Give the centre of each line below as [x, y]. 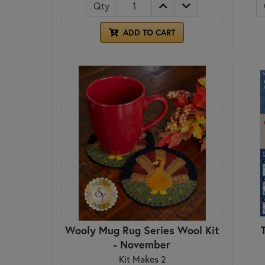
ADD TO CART [148, 33]
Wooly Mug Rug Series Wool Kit [142, 230]
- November [142, 245]
